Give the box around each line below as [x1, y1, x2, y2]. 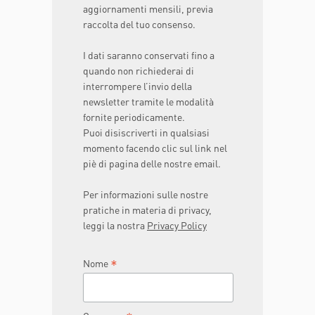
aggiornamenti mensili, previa [83, 2, 213, 15]
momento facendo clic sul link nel [83, 141, 227, 154]
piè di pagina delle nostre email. [83, 157, 221, 169]
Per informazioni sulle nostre [83, 188, 208, 200]
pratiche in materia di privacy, [83, 203, 212, 216]
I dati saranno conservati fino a [83, 49, 214, 61]
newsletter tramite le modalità [83, 95, 214, 108]
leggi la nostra [83, 219, 147, 231]
